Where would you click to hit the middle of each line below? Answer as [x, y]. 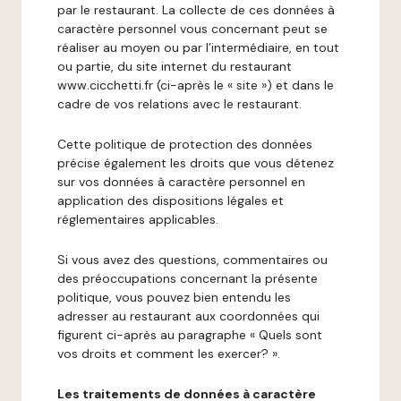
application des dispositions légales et [171, 200]
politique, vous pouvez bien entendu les [174, 297]
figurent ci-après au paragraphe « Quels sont [190, 335]
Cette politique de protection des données [185, 144]
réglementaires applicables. [138, 219]
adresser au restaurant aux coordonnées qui [188, 316]
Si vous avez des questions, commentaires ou [192, 260]
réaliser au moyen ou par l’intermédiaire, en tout [198, 47]
